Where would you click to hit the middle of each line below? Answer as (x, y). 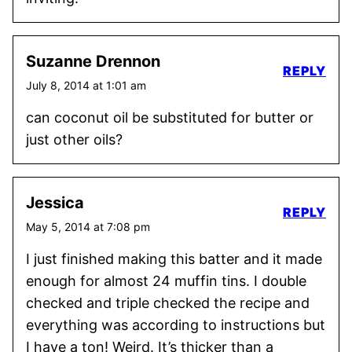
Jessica (55, 203)
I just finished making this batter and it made (174, 259)
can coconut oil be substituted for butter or (170, 117)
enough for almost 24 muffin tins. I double (166, 281)
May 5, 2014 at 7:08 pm (88, 227)
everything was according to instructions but (176, 325)
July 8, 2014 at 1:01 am (86, 85)
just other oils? (74, 139)
